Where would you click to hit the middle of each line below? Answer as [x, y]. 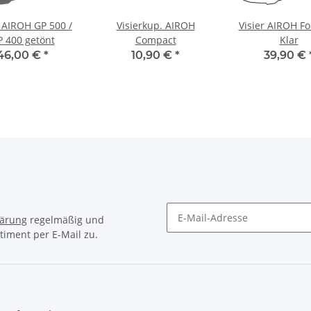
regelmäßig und [66, 220]
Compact [155, 40]
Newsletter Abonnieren [220, 238]
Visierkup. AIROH [155, 26]
